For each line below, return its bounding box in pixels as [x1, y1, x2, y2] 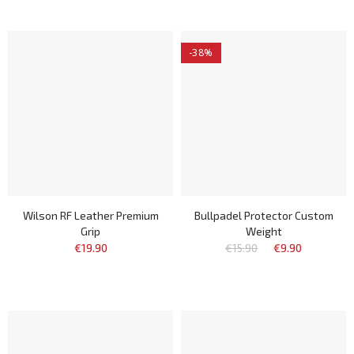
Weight [245, 224, 282, 238]
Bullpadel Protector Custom [194, 209, 333, 222]
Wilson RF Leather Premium [22, 209, 159, 222]
